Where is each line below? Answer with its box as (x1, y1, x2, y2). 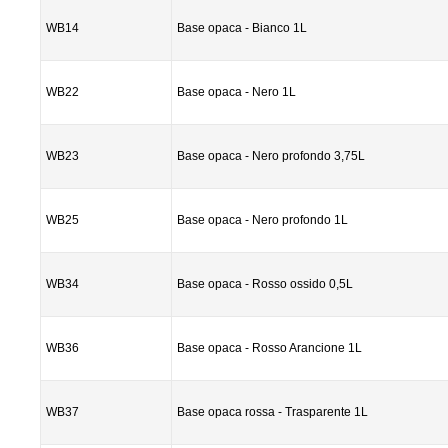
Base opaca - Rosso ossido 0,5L (177, 277, 353, 291)
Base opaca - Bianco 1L (177, 21, 307, 35)
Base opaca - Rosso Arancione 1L (177, 341, 362, 355)
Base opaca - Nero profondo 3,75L (177, 149, 365, 163)
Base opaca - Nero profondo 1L (177, 213, 348, 227)
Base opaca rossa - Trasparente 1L (177, 405, 368, 419)
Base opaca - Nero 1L (177, 85, 296, 99)
